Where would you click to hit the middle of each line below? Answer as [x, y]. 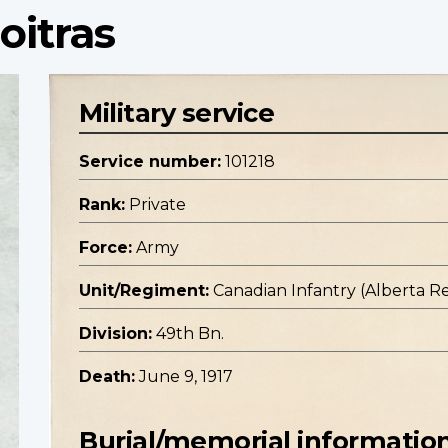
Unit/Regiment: [144, 291]
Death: [107, 377]
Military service [176, 113]
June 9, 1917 [186, 377]
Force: [105, 248]
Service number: [150, 162]
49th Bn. [190, 334]
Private [157, 205]
